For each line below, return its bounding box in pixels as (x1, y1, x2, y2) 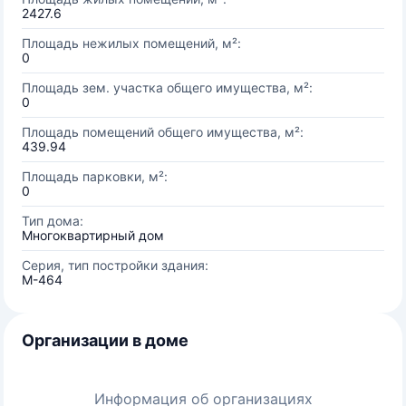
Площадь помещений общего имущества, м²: (22, 124, 304, 140)
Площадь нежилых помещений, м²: (22, 35, 241, 51)
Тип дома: (22, 213, 83, 228)
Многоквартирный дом (22, 227, 164, 243)
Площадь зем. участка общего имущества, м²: (22, 80, 313, 95)
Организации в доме (22, 331, 188, 350)
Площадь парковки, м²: (22, 169, 168, 184)
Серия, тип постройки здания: (22, 257, 208, 273)
